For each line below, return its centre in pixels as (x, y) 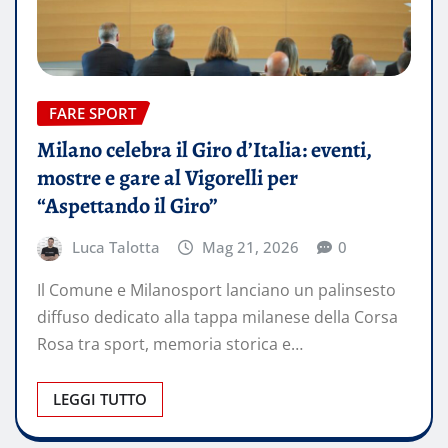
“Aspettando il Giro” (127, 205)
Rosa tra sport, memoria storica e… (170, 344)
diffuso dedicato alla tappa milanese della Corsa (217, 317)
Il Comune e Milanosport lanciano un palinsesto (216, 290)
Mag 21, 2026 (251, 246)
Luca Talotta (115, 246)
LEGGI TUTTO (100, 399)
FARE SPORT (92, 112)
